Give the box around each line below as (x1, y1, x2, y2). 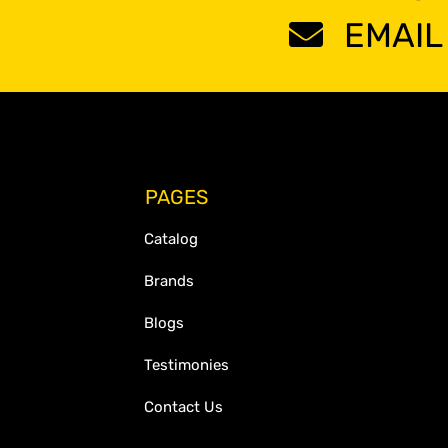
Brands (144, 272, 194, 291)
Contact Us (144, 398, 223, 417)
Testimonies (144, 356, 229, 375)
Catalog (144, 230, 198, 249)
